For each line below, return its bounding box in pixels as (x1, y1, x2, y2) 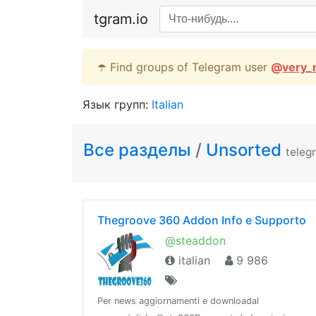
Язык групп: (83, 97, 152, 111)
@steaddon (165, 233, 226, 248)
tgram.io (94, 11, 148, 28)
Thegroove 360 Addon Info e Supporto (97, 213, 306, 227)
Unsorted (206, 140, 281, 160)
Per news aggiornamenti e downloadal (97, 296, 259, 306)
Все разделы (83, 140, 195, 160)
